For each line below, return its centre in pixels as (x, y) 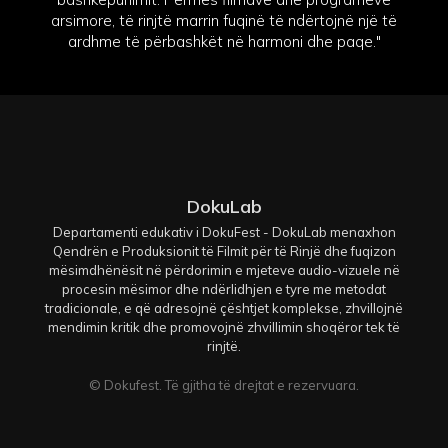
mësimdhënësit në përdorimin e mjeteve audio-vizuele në (224, 270)
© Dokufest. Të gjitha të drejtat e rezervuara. (224, 385)
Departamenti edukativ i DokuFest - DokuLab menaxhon (224, 232)
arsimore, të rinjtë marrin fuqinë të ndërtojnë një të (224, 20)
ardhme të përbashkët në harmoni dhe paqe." (224, 41)
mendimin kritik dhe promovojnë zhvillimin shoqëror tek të (224, 327)
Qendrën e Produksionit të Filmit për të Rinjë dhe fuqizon (224, 251)
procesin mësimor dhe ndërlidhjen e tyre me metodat (224, 289)
